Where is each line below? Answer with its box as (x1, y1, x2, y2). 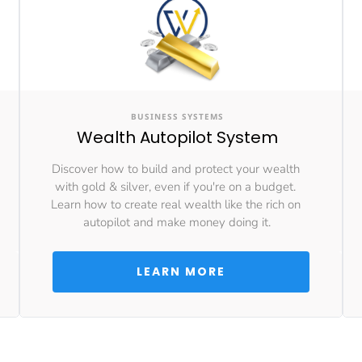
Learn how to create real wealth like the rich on (50, 196, 304, 213)
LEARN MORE (137, 263, 229, 280)
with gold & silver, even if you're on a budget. (55, 179, 299, 195)
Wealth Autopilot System (76, 126, 278, 149)
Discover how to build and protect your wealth (51, 161, 303, 177)
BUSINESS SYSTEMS (130, 111, 224, 122)
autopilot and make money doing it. (83, 214, 271, 230)
